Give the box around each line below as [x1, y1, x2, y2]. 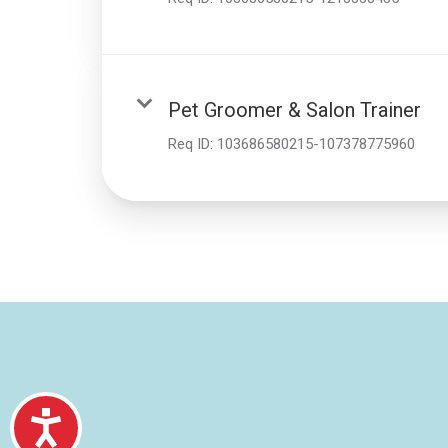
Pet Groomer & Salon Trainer [168, 97, 421, 122]
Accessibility [65, 411, 186, 437]
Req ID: [168, 134, 217, 153]
